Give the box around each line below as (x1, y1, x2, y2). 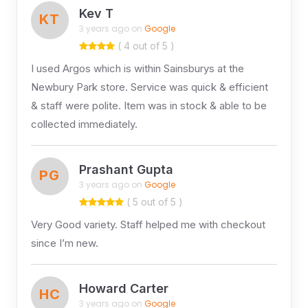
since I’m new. (30, 236, 98, 250)
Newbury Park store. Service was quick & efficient (30, 80, 268, 93)
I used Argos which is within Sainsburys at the (30, 61, 244, 75)
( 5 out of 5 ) (123, 195, 183, 208)
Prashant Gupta (78, 162, 173, 177)
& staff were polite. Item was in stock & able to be (30, 98, 267, 112)
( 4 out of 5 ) (114, 39, 175, 52)
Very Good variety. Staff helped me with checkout (30, 217, 265, 231)
